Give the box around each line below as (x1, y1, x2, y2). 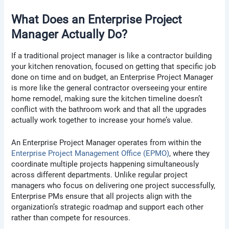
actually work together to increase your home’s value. (11, 115, 193, 125)
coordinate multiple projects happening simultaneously (11, 159, 199, 169)
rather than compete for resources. (11, 213, 131, 222)
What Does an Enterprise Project (11, 12, 182, 27)
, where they (169, 148, 210, 158)
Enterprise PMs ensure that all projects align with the (11, 191, 192, 201)
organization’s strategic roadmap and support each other (11, 202, 204, 212)
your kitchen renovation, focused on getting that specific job (11, 61, 216, 71)
